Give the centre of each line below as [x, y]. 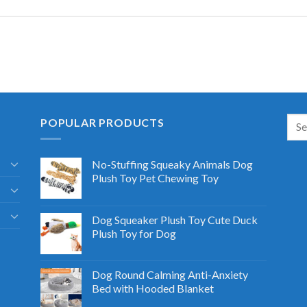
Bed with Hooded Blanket [152, 288]
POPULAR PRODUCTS [102, 122]
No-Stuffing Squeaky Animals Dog [172, 164]
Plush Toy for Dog [134, 234]
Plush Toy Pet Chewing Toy [155, 178]
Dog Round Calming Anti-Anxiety [170, 275]
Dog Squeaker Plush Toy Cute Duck [174, 220]
